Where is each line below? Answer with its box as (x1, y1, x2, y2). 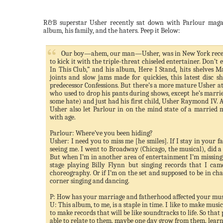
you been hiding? (103, 129, 153, 137)
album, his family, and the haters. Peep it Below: (43, 26, 180, 35)
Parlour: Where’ (50, 129, 96, 137)
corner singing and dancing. (50, 177, 129, 185)
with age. (50, 113, 76, 121)
